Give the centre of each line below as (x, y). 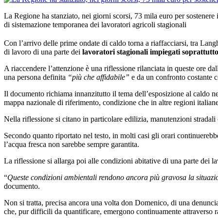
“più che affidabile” (99, 77)
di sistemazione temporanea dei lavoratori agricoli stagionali (95, 24)
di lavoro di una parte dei (42, 52)
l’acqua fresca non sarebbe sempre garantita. (72, 144)
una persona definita (36, 77)
